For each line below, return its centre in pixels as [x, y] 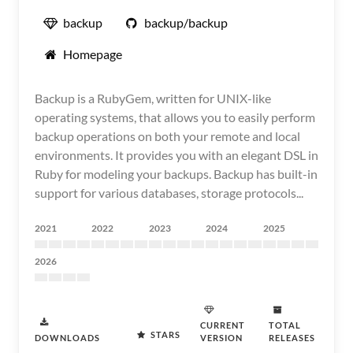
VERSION [221, 338]
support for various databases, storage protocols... [169, 193]
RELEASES [292, 338]
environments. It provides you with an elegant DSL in [176, 155]
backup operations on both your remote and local [167, 136]
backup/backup [186, 22]
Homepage [93, 54]
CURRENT [223, 325]
